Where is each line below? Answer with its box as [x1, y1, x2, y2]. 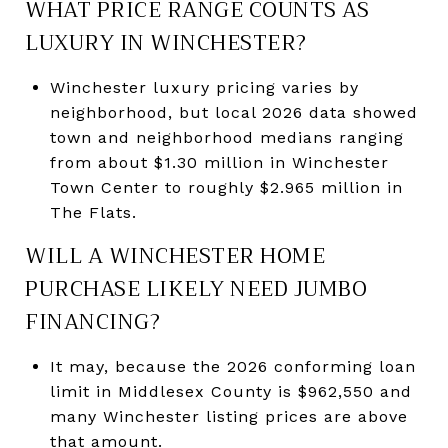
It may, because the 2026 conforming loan [49, 356, 416, 376]
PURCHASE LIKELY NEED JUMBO [25, 270, 367, 307]
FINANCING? [25, 303, 160, 340]
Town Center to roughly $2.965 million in [49, 177, 403, 197]
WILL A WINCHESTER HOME [25, 237, 325, 274]
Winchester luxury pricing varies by [49, 77, 359, 97]
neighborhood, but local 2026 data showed [49, 102, 418, 122]
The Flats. [49, 202, 137, 222]
